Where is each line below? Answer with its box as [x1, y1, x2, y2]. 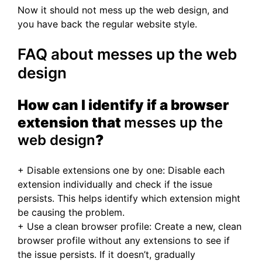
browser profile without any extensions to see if [18, 235, 230, 247]
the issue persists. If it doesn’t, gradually [18, 249, 195, 261]
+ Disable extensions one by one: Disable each [18, 164, 225, 177]
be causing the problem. [18, 206, 125, 219]
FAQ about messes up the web [18, 45, 237, 64]
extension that [18, 114, 124, 132]
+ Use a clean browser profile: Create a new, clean [18, 220, 242, 233]
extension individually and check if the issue [18, 178, 212, 191]
